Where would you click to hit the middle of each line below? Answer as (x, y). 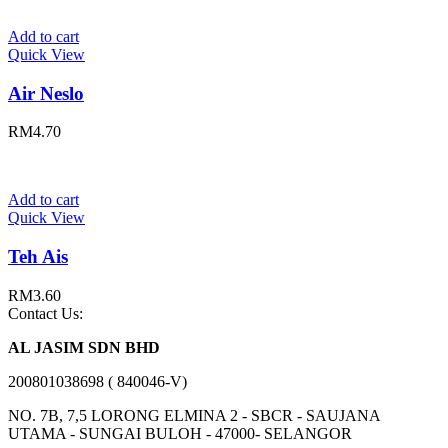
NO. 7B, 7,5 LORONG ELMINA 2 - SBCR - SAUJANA (194, 415)
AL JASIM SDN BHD (84, 347)
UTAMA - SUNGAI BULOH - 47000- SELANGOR (180, 433)
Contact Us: (45, 313)
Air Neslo (46, 93)
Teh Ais (38, 257)
